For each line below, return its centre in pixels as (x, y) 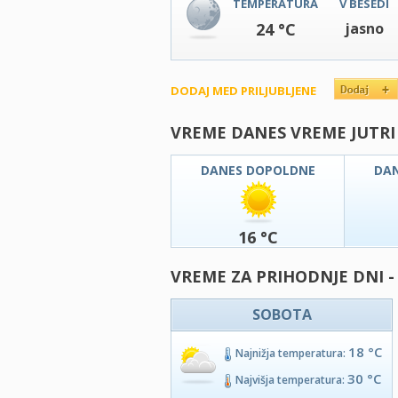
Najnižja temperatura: (292, 353)
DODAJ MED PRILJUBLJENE (243, 91)
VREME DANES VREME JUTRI (283, 132)
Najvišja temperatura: (291, 380)
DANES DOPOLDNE (258, 170)
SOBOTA (282, 314)
